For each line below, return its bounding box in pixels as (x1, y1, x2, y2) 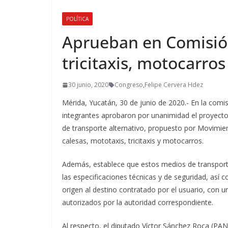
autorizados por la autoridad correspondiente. (62, 197, 213, 207)
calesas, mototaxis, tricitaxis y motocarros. (62, 136, 204, 146)
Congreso (115, 80, 143, 89)
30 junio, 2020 (68, 80, 108, 89)
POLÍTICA (66, 15, 89, 22)
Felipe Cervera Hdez (145, 80, 203, 89)
